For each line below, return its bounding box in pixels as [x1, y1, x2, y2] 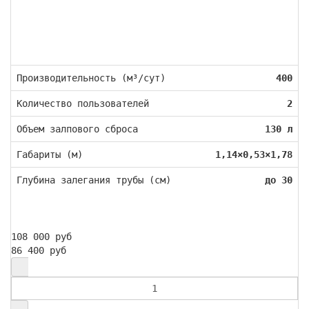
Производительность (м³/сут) [17, 72, 166, 84]
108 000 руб [11, 231, 72, 243]
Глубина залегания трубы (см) [17, 175, 171, 186]
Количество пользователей [17, 98, 149, 110]
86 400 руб [11, 245, 66, 257]
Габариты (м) [17, 149, 83, 161]
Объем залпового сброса [17, 123, 138, 135]
